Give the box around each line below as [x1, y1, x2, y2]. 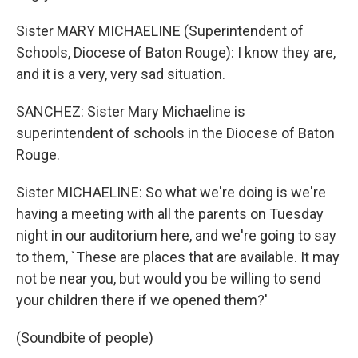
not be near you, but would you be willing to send [16, 270, 321, 287]
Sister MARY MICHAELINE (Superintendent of [16, 22, 304, 39]
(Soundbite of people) [16, 329, 153, 346]
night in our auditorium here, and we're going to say [16, 227, 336, 244]
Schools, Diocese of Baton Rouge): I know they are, [16, 44, 336, 61]
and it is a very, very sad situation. [16, 66, 225, 82]
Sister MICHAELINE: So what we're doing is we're [16, 184, 326, 201]
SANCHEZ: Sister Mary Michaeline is [16, 103, 245, 120]
